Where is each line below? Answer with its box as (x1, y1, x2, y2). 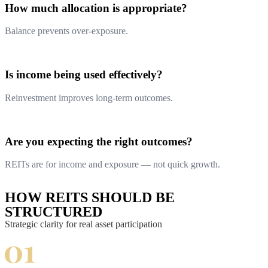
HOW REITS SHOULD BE (5, 190, 175, 206)
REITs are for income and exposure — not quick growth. (5, 159, 220, 170)
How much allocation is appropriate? (5, 1, 187, 14)
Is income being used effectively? (5, 68, 163, 81)
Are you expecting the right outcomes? (5, 135, 193, 148)
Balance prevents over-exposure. (5, 26, 128, 36)
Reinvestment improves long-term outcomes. (5, 92, 173, 103)
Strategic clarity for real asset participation (5, 219, 162, 230)
